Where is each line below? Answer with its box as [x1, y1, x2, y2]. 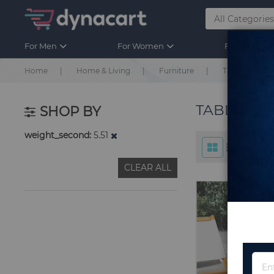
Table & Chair [223, 66, 271, 75]
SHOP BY [40, 103, 102, 119]
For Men [24, 41, 57, 51]
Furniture [159, 66, 194, 75]
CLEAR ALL [124, 162, 172, 173]
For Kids [224, 41, 256, 51]
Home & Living [76, 66, 131, 75]
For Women [117, 41, 164, 51]
